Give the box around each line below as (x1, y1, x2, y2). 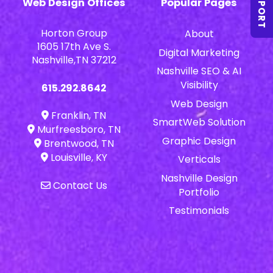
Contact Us (50, 178, 107, 193)
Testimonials (169, 204, 230, 218)
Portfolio (179, 185, 220, 199)
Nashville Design (160, 171, 238, 185)
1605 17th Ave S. (37, 40, 111, 54)
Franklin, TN (49, 108, 107, 123)
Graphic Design (162, 133, 236, 148)
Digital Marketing (158, 45, 240, 60)
